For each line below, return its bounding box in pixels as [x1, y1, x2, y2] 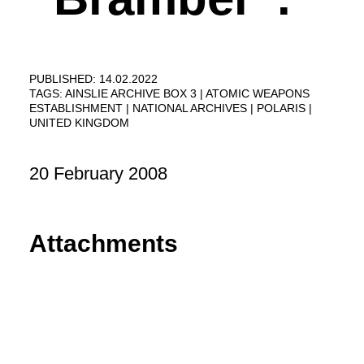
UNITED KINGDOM [29, 116, 129, 129]
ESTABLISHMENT [29, 102, 126, 115]
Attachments [29, 230, 178, 258]
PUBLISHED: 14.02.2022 [29, 72, 158, 85]
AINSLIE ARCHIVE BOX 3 [65, 87, 200, 100]
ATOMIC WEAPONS [206, 87, 310, 100]
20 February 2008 [29, 163, 167, 184]
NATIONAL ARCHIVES [132, 102, 250, 115]
